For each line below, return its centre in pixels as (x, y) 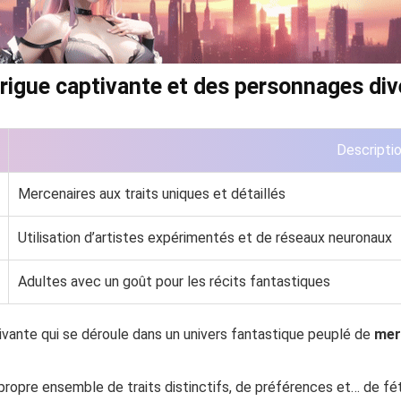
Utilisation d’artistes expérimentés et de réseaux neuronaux (205, 237)
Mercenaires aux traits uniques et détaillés (152, 193)
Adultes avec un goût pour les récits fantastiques (174, 281)
